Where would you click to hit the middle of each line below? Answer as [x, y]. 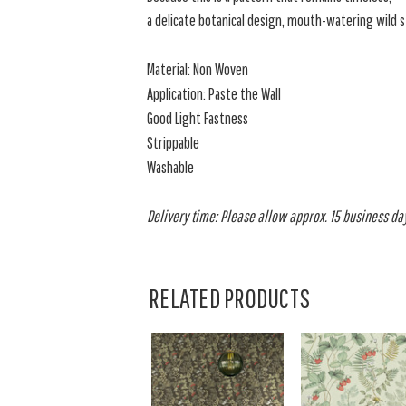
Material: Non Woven [198, 69]
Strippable [174, 143]
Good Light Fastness [198, 118]
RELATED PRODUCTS [229, 298]
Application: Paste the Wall [214, 94]
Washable [171, 167]
